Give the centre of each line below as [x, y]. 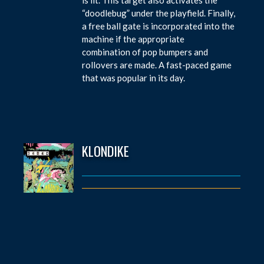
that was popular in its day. [134, 77]
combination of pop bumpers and [145, 52]
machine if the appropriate [133, 39]
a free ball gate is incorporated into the [159, 26]
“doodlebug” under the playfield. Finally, [159, 13]
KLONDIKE [106, 151]
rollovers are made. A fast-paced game [157, 65]
